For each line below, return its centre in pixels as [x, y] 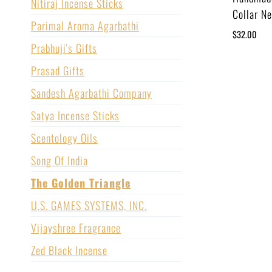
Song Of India [59, 161]
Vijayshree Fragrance [76, 228]
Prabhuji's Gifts [64, 48]
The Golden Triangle [81, 183]
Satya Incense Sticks [75, 116]
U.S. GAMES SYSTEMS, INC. [89, 206]
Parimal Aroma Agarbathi [85, 26]
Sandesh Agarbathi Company [91, 93]
